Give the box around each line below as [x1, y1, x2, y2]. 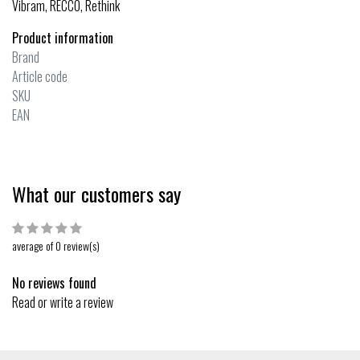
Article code [12, 66, 67, 86]
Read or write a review [12, 292, 113, 312]
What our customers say [12, 178, 181, 208]
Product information [12, 27, 113, 47]
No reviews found [12, 272, 96, 292]
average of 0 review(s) [12, 236, 100, 254]
